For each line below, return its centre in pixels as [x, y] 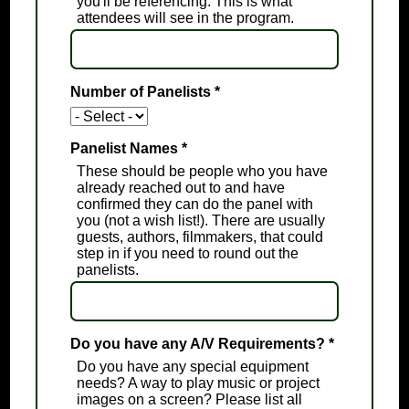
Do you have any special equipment [192, 367]
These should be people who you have [202, 172]
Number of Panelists [142, 92]
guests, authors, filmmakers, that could [199, 237]
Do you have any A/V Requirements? [199, 344]
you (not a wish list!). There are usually [200, 221]
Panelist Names [126, 149]
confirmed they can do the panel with [194, 204]
